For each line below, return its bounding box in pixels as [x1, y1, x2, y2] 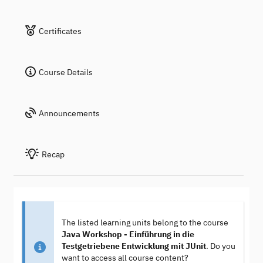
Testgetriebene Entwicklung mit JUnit [61, 241, 206, 252]
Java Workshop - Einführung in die [61, 229, 194, 240]
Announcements [39, 108, 100, 119]
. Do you [205, 241, 235, 252]
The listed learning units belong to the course [61, 217, 228, 228]
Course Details [39, 67, 93, 77]
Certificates [39, 26, 82, 36]
